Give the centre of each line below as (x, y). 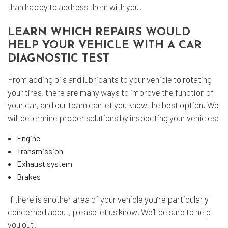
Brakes (28, 176)
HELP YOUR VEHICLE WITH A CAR (105, 46)
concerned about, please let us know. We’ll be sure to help (109, 212)
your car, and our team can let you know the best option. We (113, 105)
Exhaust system (44, 164)
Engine (28, 138)
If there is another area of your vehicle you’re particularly (108, 199)
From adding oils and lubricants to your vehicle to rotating (110, 79)
